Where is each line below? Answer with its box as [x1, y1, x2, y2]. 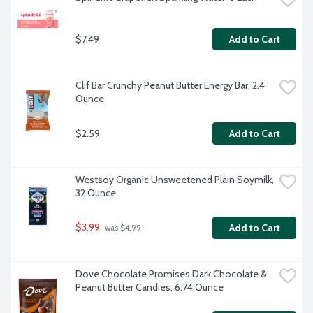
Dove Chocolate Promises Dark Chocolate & [75, 268, 267, 281]
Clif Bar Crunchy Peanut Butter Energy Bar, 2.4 [75, 79, 265, 92]
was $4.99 [103, 223, 141, 233]
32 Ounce [75, 187, 116, 200]
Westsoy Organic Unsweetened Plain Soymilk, [75, 173, 274, 187]
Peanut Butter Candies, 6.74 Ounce [75, 281, 224, 294]
